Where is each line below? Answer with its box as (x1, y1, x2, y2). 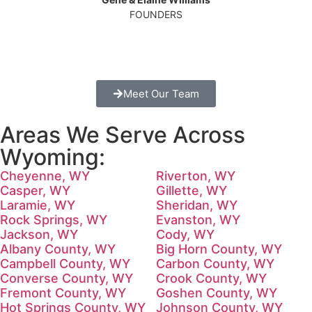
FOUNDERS (130, 8, 182, 20)
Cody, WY (156, 226, 214, 242)
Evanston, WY (156, 212, 240, 227)
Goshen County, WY (156, 285, 277, 300)
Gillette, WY (156, 182, 227, 198)
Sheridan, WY (156, 197, 237, 212)
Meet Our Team (123, 86, 199, 100)
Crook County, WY (156, 270, 267, 286)
